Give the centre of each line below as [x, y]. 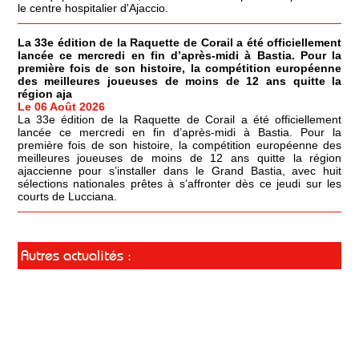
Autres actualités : [76, 256]
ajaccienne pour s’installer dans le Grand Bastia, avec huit [179, 171]
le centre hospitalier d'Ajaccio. [93, 8]
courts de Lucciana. [67, 197]
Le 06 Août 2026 [61, 107]
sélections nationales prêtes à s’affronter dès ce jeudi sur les [179, 184]
